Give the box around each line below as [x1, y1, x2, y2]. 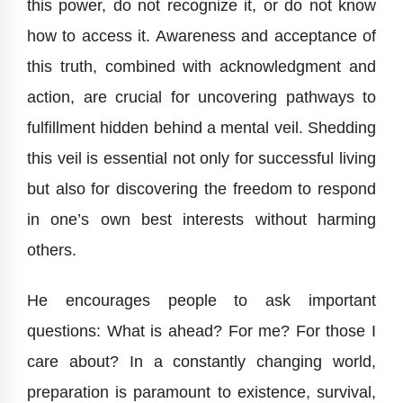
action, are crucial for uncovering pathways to [27, 88, 376, 107]
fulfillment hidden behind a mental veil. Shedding [27, 119, 376, 138]
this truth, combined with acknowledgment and [27, 58, 376, 76]
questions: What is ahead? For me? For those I [27, 322, 376, 341]
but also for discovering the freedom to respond [27, 180, 376, 199]
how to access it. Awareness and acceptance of [27, 27, 376, 46]
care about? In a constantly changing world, [27, 353, 376, 372]
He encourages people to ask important [27, 291, 376, 310]
